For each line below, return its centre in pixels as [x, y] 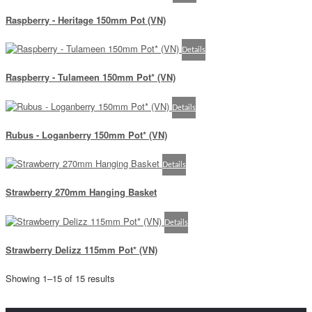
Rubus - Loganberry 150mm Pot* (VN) [86, 134]
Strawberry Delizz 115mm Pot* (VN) [81, 249]
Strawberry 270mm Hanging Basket [81, 192]
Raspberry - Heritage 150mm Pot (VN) [86, 19]
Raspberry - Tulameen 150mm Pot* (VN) [91, 77]
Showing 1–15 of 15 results [60, 279]
